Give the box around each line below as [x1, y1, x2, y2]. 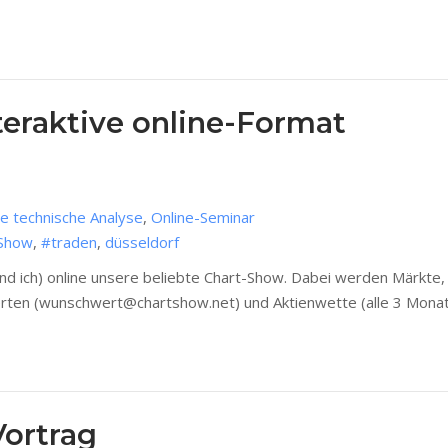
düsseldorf [105, 232, 179, 253]
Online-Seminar [151, 207, 255, 228]
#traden [41, 232, 97, 253]
